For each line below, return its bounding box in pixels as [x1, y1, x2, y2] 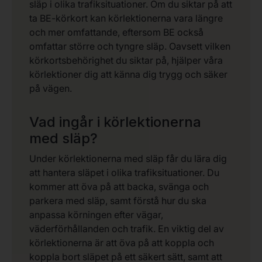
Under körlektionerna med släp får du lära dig [29, 152, 227, 164]
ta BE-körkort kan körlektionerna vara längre [29, 12, 223, 24]
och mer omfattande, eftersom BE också [29, 26, 204, 38]
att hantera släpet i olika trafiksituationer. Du [29, 166, 219, 178]
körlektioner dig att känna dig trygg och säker [29, 68, 227, 80]
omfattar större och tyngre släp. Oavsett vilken [29, 40, 230, 52]
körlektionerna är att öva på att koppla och [29, 236, 214, 249]
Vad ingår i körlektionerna [29, 113, 201, 130]
